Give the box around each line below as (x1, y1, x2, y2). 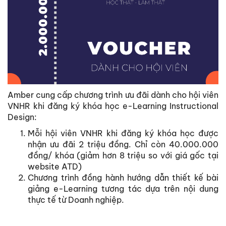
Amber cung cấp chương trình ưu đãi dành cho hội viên (8, 89, 218, 100)
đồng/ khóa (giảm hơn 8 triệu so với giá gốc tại (28, 150, 218, 160)
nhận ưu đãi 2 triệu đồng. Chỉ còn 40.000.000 (28, 139, 218, 149)
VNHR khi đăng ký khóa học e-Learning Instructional (8, 100, 218, 111)
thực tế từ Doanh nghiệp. (28, 194, 124, 205)
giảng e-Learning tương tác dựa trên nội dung (28, 183, 218, 194)
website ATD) (28, 161, 82, 172)
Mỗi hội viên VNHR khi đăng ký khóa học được (28, 128, 218, 138)
